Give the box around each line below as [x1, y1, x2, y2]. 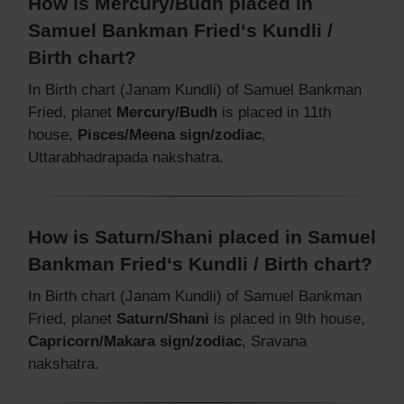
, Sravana [242, 332, 307, 350]
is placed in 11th [217, 103, 331, 121]
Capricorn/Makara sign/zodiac [28, 332, 242, 350]
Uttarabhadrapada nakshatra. [28, 148, 224, 166]
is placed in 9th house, [209, 309, 365, 327]
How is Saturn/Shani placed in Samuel [28, 225, 376, 247]
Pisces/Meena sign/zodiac [78, 125, 262, 143]
